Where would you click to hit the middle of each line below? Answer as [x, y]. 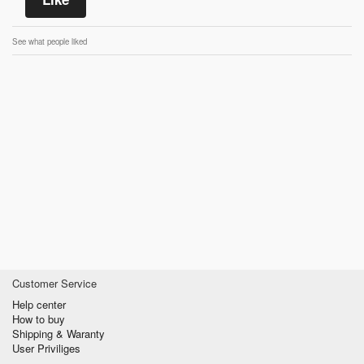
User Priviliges [46, 348]
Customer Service [54, 283]
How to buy [39, 318]
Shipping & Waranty [58, 333]
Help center [39, 304]
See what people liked [50, 41]
